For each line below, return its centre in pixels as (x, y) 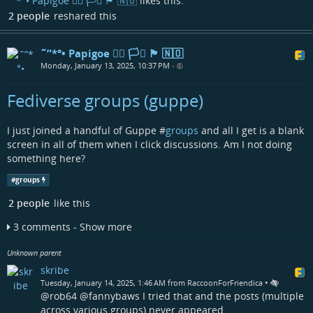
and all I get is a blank (251, 130)
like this (71, 203)
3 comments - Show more (73, 227)
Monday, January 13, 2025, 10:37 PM (105, 65)
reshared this (84, 15)
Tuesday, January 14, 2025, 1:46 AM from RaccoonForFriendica (152, 282)
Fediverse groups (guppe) (105, 100)
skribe (55, 270)
